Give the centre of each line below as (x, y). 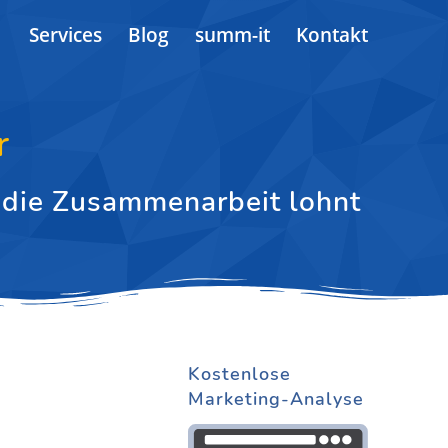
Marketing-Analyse (276, 399)
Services (65, 35)
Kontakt (332, 35)
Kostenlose (239, 374)
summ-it (232, 35)
